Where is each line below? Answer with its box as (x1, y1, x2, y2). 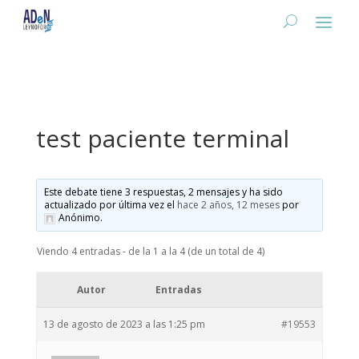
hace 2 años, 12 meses (176, 198, 280, 212)
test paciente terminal (35, 122, 289, 155)
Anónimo (58, 211, 100, 224)
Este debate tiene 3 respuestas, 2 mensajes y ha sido (43, 185, 283, 199)
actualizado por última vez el (43, 198, 177, 212)
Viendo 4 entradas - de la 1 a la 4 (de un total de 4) (36, 244, 264, 258)
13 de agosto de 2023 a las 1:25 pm (42, 317, 205, 331)
